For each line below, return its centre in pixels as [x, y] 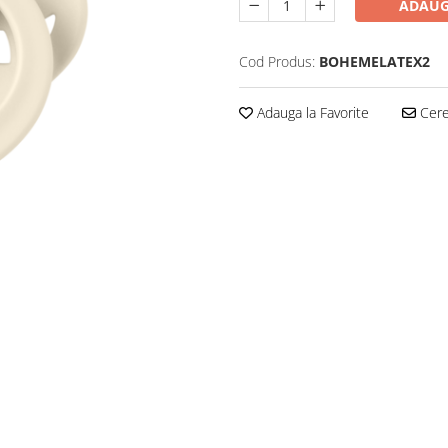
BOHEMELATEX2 [374, 61]
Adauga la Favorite [311, 112]
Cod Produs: [277, 61]
